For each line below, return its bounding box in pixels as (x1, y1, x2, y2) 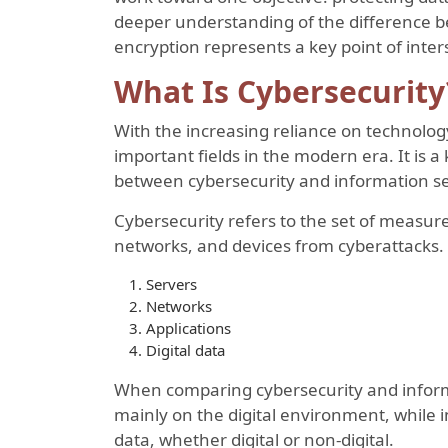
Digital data (146, 339, 225, 360)
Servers (146, 273, 197, 294)
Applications (146, 317, 231, 338)
